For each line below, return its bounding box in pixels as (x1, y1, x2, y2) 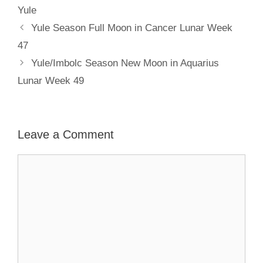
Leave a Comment (18, 127, 114, 141)
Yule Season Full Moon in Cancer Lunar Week (31, 22, 233, 33)
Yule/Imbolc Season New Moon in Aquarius (31, 57, 220, 69)
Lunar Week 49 (18, 75, 84, 86)
